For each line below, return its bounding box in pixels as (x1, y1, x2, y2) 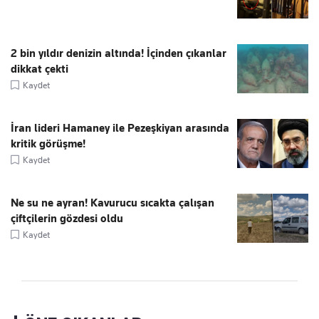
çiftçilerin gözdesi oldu (11, 212, 123, 226)
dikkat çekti (11, 63, 68, 76)
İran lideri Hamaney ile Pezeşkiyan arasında (11, 122, 229, 135)
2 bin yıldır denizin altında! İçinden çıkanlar (11, 47, 226, 61)
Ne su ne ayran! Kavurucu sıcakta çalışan (11, 197, 214, 210)
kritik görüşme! (11, 137, 85, 151)
